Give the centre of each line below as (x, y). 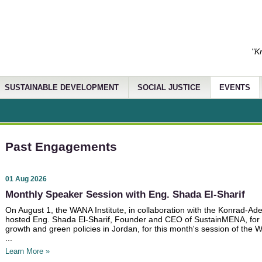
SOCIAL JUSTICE (169, 88)
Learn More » (27, 252)
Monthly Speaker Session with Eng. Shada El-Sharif (125, 194)
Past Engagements (61, 146)
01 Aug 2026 (26, 179)
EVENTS (235, 88)
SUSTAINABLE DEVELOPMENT (62, 88)
